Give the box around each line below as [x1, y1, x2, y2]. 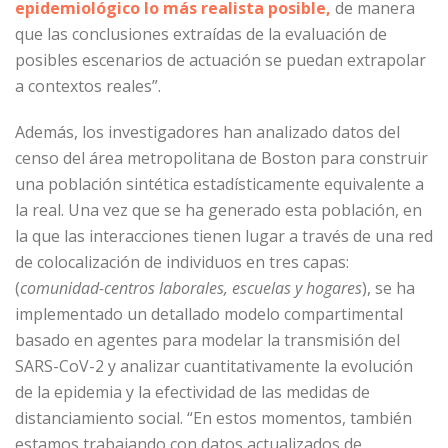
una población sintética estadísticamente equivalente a [15, 173, 424, 195]
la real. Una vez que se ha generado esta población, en [15, 199, 422, 221]
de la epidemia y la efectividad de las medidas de [15, 381, 370, 403]
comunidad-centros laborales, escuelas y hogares [20, 277, 362, 299]
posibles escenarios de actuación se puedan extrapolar [15, 49, 426, 71]
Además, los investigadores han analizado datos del [15, 121, 400, 143]
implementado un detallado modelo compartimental [15, 303, 403, 325]
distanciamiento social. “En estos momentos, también [15, 407, 412, 429]
